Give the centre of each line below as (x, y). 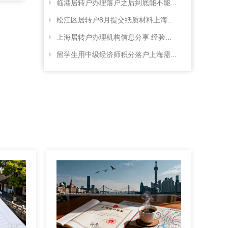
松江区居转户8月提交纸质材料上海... (115, 20)
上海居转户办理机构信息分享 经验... (114, 37)
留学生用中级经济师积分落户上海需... (117, 54)
